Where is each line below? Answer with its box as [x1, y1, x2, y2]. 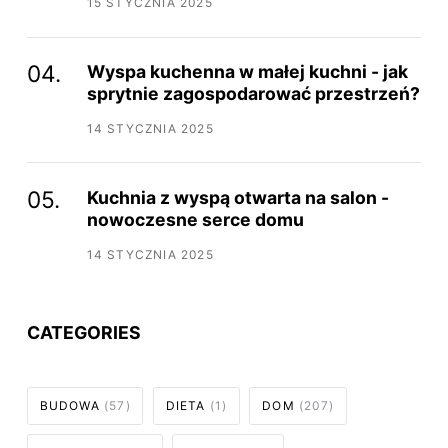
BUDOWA [39, 397, 104, 413]
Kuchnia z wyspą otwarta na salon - [86, 186, 389, 208]
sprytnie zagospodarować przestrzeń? [86, 82, 420, 104]
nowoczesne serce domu [86, 208, 304, 230]
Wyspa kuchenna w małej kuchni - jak [86, 60, 408, 82]
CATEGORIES [26, 322, 141, 344]
